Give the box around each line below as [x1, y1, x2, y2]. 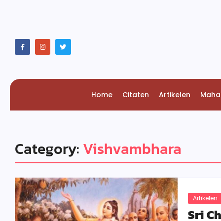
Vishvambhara [83, 138, 182, 160]
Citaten [122, 90, 149, 100]
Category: [15, 138, 83, 160]
